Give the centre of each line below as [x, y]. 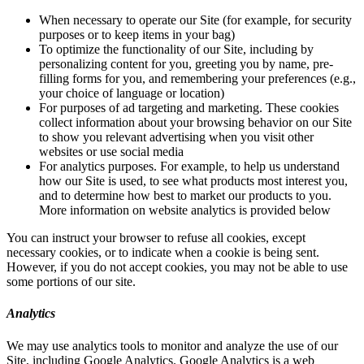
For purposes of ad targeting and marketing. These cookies [189, 108]
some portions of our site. [71, 282]
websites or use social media [111, 152]
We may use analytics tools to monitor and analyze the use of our [172, 345]
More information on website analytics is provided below [185, 210]
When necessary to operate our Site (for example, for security [195, 20]
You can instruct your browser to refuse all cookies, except [156, 238]
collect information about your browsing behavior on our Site [195, 122]
